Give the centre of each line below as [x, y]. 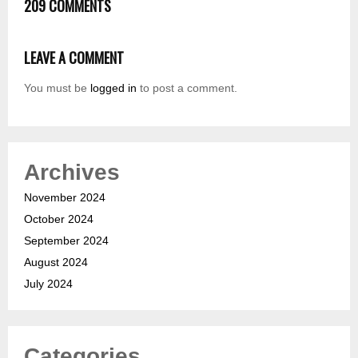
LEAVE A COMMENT [74, 57]
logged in [113, 88]
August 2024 [56, 262]
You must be [57, 88]
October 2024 [59, 219]
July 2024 [48, 283]
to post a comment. [187, 88]
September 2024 [66, 240]
